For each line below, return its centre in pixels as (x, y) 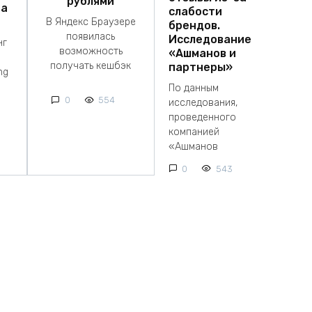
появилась (91, 37)
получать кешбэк (91, 66)
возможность (91, 52)
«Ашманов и (202, 53)
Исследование (210, 39)
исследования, (203, 103)
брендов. (194, 25)
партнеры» (200, 67)
